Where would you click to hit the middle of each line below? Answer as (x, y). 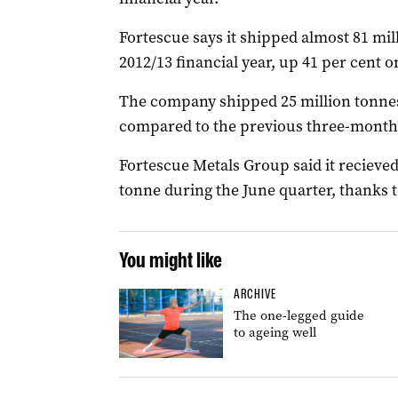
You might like (170, 260)
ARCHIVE (255, 294)
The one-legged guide (298, 315)
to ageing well (275, 332)
